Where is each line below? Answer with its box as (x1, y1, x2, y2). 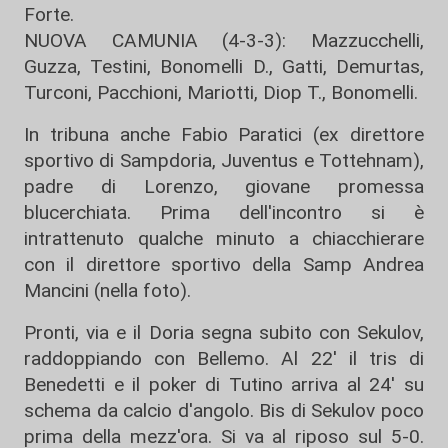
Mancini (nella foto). (24, 279, 191, 302)
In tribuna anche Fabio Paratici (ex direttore (24, 123, 424, 146)
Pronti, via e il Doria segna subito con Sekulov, (24, 321, 424, 344)
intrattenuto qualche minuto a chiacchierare (24, 227, 424, 250)
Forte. (24, 3, 74, 26)
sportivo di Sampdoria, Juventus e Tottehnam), (24, 149, 424, 172)
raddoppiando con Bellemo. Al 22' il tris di (24, 347, 424, 370)
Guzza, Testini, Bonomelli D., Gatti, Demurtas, (24, 55, 424, 78)
